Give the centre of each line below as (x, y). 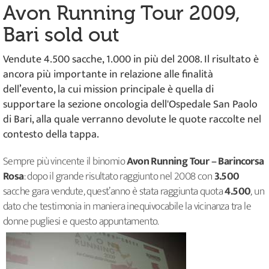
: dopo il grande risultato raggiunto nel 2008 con (118, 176)
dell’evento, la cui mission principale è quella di (108, 89)
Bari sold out (61, 35)
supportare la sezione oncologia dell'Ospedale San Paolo (130, 104)
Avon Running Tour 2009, (122, 13)
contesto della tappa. (51, 134)
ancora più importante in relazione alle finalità (108, 74)
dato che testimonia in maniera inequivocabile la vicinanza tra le (127, 206)
